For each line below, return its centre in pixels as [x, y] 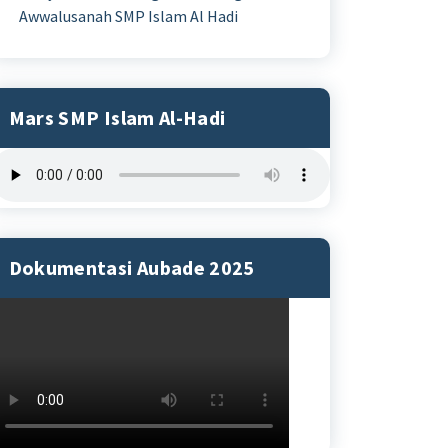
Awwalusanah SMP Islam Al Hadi [128, 16]
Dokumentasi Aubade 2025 [131, 267]
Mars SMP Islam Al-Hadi [117, 117]
